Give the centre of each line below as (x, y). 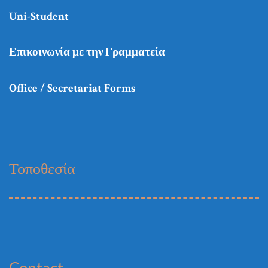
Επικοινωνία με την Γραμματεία (87, 53)
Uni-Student (39, 17)
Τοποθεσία (42, 168)
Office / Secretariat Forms (72, 89)
